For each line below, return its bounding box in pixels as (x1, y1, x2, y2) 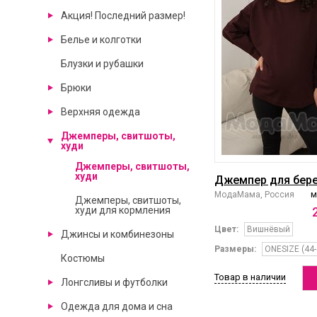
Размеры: (214, 244, 256, 255)
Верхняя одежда (60, 106, 140, 117)
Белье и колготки (60, 34, 142, 45)
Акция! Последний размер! (60, 10, 185, 21)
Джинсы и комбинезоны (60, 229, 174, 240)
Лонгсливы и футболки (60, 277, 168, 288)
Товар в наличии (214, 272, 286, 283)
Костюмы (60, 253, 105, 264)
